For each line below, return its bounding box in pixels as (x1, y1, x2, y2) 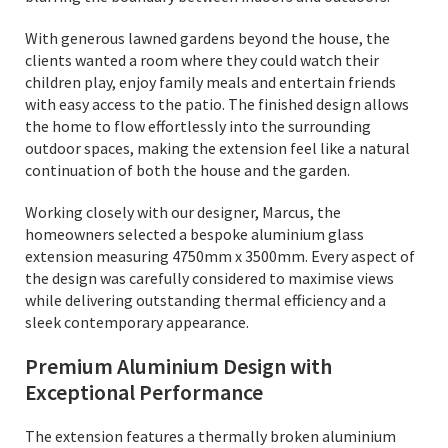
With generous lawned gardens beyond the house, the (25, 28, 390, 48)
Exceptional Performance (25, 378, 263, 406)
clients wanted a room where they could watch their (25, 50, 379, 70)
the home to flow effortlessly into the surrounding (25, 116, 371, 136)
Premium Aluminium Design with (25, 352, 332, 380)
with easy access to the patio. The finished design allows (25, 94, 409, 114)
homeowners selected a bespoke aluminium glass (25, 224, 364, 244)
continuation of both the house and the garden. (25, 160, 350, 180)
